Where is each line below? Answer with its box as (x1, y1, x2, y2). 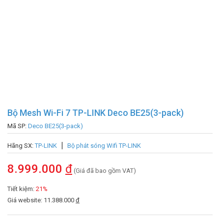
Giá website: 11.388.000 (7, 196, 76, 204)
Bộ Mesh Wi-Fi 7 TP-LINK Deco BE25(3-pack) (7, 107, 184, 118)
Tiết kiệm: (7, 185, 36, 192)
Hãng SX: (7, 141, 35, 149)
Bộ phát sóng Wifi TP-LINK (67, 141, 141, 149)
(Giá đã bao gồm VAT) (72, 166, 136, 174)
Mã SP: (7, 122, 28, 130)
